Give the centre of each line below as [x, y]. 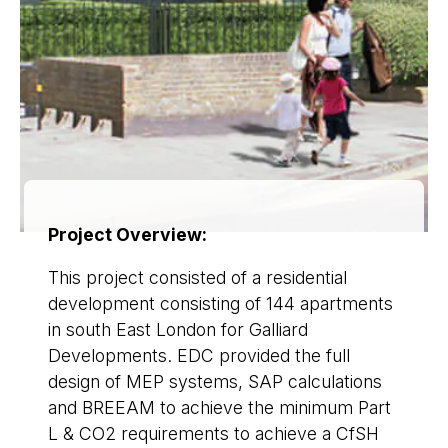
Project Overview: [127, 234]
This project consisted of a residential [197, 278]
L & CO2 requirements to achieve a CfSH [213, 434]
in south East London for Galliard [178, 330]
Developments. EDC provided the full [199, 356]
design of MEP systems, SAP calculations [215, 382]
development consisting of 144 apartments [220, 304]
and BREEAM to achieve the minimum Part [219, 408]
